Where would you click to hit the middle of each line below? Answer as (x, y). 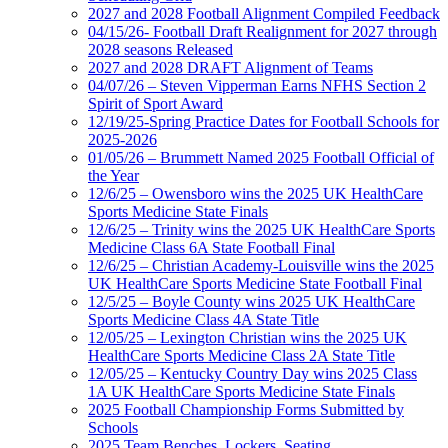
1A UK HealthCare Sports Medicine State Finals (241, 391)
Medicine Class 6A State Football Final (211, 247)
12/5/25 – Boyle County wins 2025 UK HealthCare (251, 301)
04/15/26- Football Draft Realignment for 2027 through (262, 31)
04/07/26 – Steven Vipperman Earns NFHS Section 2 (257, 85)
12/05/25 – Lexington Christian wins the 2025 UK (247, 337)
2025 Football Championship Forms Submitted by (246, 409)
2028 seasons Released (160, 49)
